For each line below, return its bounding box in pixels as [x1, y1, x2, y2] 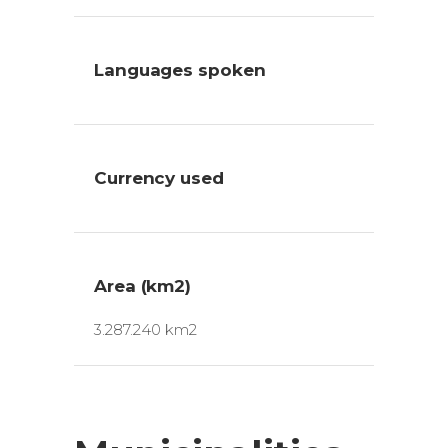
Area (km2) [94, 275, 192, 296]
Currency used [94, 167, 224, 188]
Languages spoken [94, 59, 266, 80]
